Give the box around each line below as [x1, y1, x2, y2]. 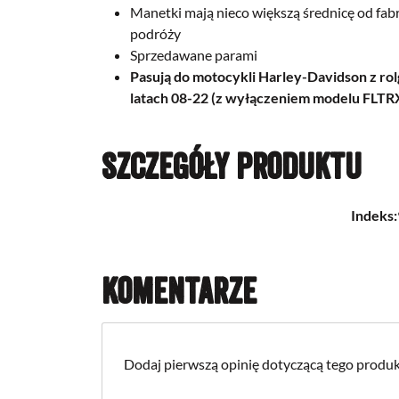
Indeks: [351, 206, 397, 224]
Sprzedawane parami [130, 45, 257, 63]
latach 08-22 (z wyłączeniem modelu [130, 88, 362, 106]
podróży [130, 24, 183, 42]
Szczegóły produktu [102, 143, 362, 187]
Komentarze [102, 268, 256, 312]
